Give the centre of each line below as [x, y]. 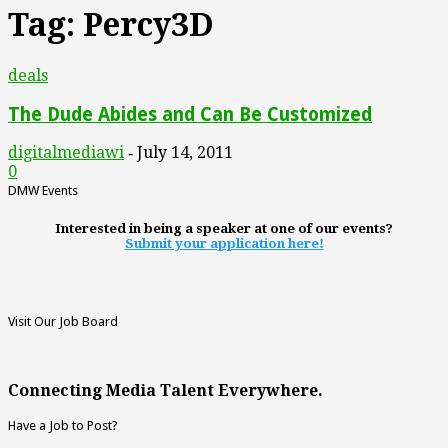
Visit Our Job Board [63, 321]
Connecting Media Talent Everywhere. [165, 390]
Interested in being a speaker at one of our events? [224, 229]
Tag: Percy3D [111, 25]
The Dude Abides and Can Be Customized [190, 114]
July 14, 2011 [185, 153]
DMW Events [43, 191]
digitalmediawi [66, 153]
